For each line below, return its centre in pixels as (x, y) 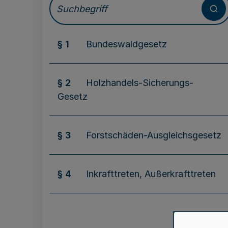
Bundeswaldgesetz (126, 44)
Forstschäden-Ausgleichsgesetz (154, 135)
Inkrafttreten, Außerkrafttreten (151, 174)
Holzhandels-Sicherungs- (140, 83)
